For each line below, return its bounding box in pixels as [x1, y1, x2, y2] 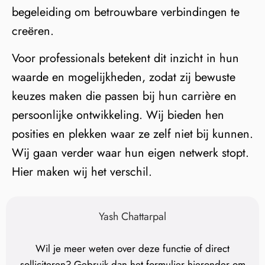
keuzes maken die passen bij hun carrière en [12, 88, 237, 105]
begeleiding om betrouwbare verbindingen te [12, 4, 240, 21]
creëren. [12, 22, 54, 40]
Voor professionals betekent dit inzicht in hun [12, 50, 239, 67]
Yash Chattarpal [99, 208, 166, 224]
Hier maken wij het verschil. [12, 163, 152, 181]
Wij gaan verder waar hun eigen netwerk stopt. [12, 144, 249, 162]
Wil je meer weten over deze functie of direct [35, 241, 230, 256]
